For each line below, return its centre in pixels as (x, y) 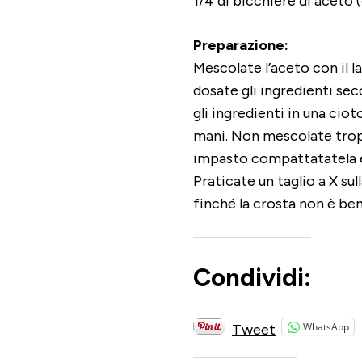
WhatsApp (326, 326)
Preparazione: (241, 46)
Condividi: (252, 278)
